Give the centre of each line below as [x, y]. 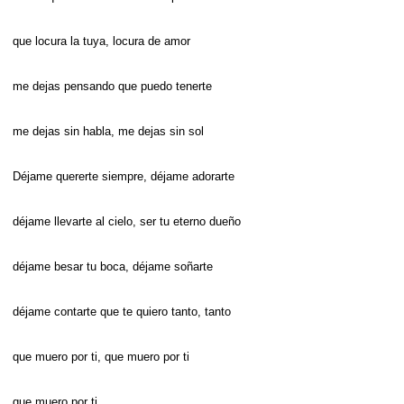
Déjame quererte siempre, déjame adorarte [124, 176]
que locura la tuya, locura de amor [101, 41]
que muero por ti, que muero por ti [101, 356]
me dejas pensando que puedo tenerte [112, 86]
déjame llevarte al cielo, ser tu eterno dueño [127, 221]
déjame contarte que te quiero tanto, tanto [122, 311]
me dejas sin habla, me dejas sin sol [108, 131]
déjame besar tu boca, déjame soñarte [113, 266]
